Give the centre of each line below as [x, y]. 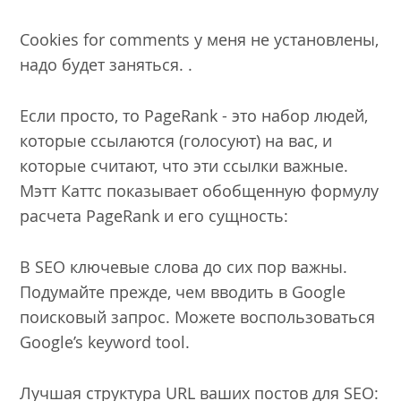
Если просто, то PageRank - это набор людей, [194, 115]
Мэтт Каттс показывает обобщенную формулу [200, 190]
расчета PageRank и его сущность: [154, 215]
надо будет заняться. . [107, 65]
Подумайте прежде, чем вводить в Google [183, 291]
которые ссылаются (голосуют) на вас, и [176, 140]
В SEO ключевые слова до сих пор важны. [184, 266]
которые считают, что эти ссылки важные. [184, 165]
